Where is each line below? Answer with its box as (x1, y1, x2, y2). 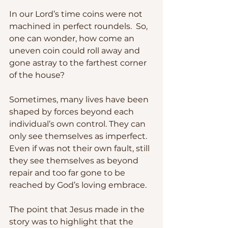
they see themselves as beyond (9, 155, 140, 165)
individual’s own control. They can (9, 119, 148, 129)
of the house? (9, 70, 67, 80)
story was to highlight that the (9, 216, 135, 226)
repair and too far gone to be (9, 167, 127, 178)
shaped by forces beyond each (9, 106, 136, 117)
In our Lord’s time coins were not (9, 9, 145, 19)
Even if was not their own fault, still (9, 143, 152, 153)
